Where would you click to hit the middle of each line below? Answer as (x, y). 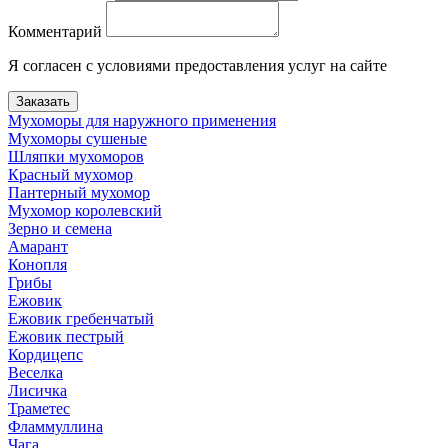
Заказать (43, 101)
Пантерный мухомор (79, 192)
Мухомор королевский (85, 210)
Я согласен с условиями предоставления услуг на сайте (197, 65)
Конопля (37, 264)
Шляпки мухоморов (76, 156)
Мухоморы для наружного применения (142, 120)
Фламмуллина (55, 426)
